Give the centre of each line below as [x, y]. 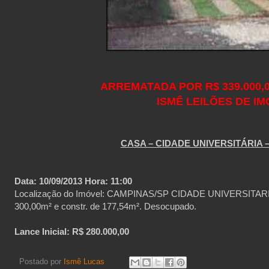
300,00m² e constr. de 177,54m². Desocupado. [105, 206]
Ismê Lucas [84, 262]
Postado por [41, 262]
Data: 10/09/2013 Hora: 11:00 [73, 181]
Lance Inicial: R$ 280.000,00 [72, 231]
